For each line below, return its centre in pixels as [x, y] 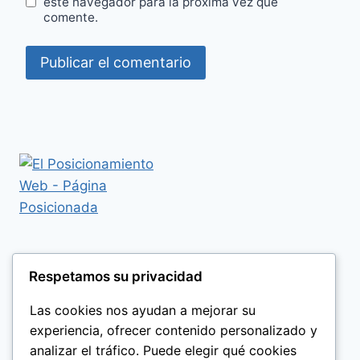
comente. [71, 18]
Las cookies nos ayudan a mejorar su [143, 310]
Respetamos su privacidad [116, 276]
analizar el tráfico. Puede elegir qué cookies [163, 350]
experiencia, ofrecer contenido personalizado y [174, 330]
